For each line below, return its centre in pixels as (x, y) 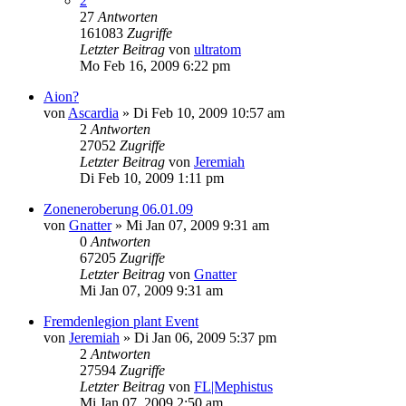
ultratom (217, 49)
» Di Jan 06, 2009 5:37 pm (198, 338)
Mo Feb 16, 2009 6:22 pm (155, 66)
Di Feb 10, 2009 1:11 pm (152, 178)
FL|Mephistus (233, 387)
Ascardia (93, 113)
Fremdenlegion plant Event (121, 321)
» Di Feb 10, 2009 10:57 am (202, 113)
